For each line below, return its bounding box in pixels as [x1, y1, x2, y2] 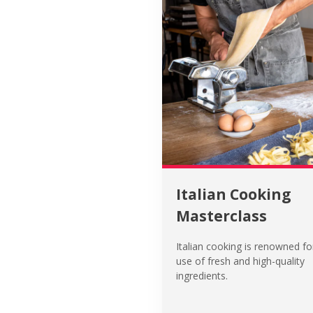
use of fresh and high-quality [176, 254, 305, 268]
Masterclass [176, 205, 267, 226]
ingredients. [176, 269, 228, 283]
